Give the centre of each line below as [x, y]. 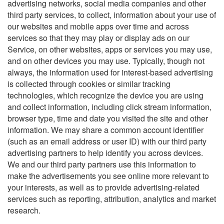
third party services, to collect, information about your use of [112, 15]
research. [24, 210]
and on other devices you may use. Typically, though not [106, 61]
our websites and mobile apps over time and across [98, 26]
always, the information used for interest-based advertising [110, 72]
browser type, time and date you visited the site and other [108, 118]
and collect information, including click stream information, [109, 107]
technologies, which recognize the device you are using [105, 95]
